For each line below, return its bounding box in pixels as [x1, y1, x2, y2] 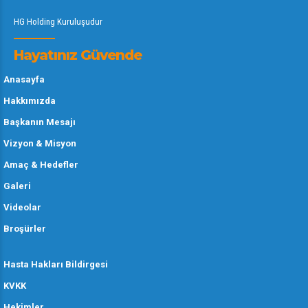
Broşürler [3, 223, 46, 234]
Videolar [3, 202, 41, 212]
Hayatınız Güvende [14, 47, 142, 63]
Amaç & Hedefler [3, 159, 78, 170]
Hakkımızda [3, 96, 56, 106]
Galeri [3, 181, 31, 191]
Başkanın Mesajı [3, 117, 76, 127]
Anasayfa [3, 74, 45, 85]
